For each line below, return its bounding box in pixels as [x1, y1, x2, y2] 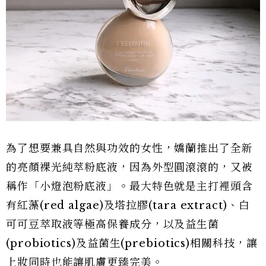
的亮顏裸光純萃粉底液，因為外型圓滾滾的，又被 [6, 161, 253, 175]
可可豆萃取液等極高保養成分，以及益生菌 [6, 218, 220, 232]
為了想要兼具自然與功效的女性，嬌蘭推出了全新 [6, 142, 253, 156]
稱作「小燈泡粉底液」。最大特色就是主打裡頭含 [6, 180, 253, 194]
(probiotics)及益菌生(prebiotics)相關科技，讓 [6, 237, 258, 251]
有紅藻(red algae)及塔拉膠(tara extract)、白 [6, 199, 250, 213]
